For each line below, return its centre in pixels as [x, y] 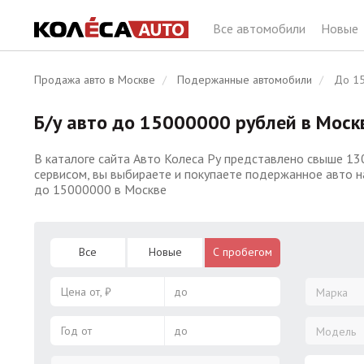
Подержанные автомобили [245, 80]
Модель [336, 331]
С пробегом [242, 252]
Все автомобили [261, 28]
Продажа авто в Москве [95, 80]
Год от [76, 331]
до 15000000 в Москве [100, 189]
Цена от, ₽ [86, 292]
